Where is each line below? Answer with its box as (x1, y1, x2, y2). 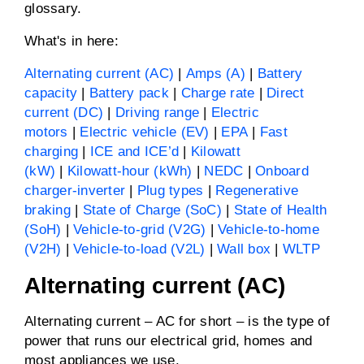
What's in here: (24, 33, 119, 49)
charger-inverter (24, 183, 125, 198)
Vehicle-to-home (218, 222, 319, 237)
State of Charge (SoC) (82, 202, 222, 218)
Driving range (115, 105, 199, 120)
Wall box (217, 241, 271, 257)
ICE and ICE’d (89, 144, 179, 159)
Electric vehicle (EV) (80, 124, 210, 140)
